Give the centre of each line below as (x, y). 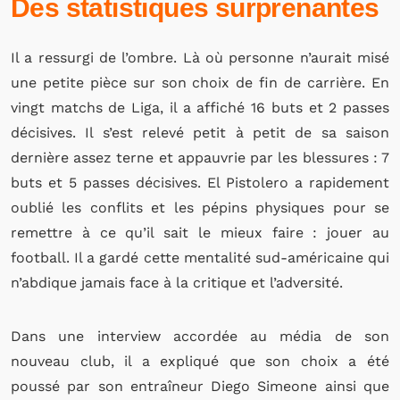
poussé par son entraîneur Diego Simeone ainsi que (200, 386)
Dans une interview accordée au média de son (200, 336)
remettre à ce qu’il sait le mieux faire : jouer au (200, 233)
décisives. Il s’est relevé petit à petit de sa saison (200, 133)
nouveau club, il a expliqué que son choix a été (200, 361)
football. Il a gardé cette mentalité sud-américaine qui (200, 258)
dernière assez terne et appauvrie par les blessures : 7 (200, 158)
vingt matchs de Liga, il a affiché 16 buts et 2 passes (200, 108)
